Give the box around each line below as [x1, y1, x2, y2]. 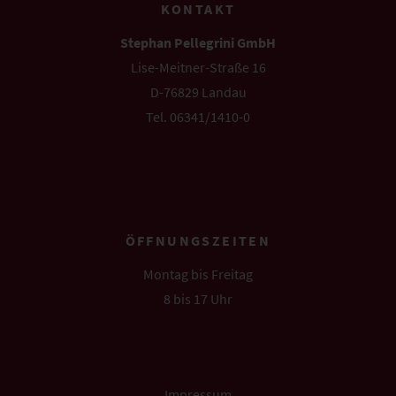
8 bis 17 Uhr [164, 290, 232, 308]
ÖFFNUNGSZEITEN [125, 232, 271, 250]
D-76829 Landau [149, 83, 247, 102]
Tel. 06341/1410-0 [146, 108, 250, 126]
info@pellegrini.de [142, 133, 254, 151]
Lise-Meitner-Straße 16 [130, 58, 266, 77]
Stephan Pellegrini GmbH [120, 34, 276, 52]
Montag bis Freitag [143, 265, 253, 284]
